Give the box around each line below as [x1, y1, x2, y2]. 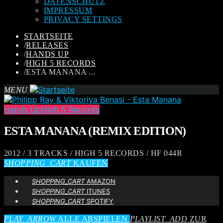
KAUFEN [71, 158, 108, 167]
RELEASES [26, 41, 69, 49]
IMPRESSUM [44, 6, 93, 14]
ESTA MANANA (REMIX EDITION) [4, 124, 186, 137]
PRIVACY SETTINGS [44, 15, 122, 23]
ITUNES [85, 187, 110, 195]
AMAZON [85, 177, 115, 185]
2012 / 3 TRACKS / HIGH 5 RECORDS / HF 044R [4, 148, 183, 157]
